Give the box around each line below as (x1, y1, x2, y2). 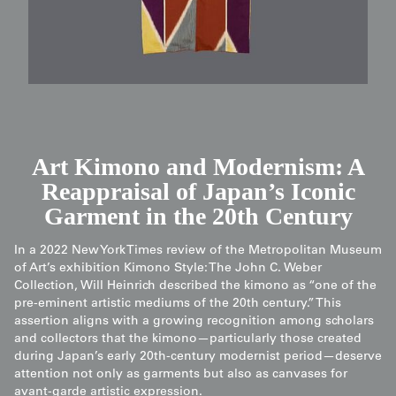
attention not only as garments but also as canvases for (14, 369, 347, 382)
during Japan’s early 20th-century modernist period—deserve (14, 351, 382, 364)
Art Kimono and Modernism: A (31, 153, 365, 181)
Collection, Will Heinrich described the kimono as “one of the (14, 280, 377, 293)
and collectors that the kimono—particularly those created (14, 333, 362, 346)
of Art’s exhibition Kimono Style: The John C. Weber (14, 263, 322, 276)
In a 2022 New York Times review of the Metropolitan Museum (14, 245, 382, 258)
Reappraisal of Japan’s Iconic (41, 178, 355, 206)
